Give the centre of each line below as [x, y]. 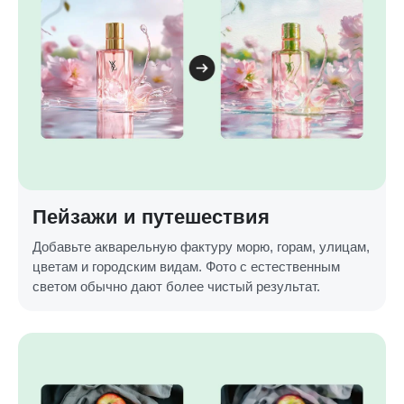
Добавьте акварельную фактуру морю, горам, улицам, [201, 246]
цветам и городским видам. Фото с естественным [186, 266]
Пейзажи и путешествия [151, 216]
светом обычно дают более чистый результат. [176, 286]
